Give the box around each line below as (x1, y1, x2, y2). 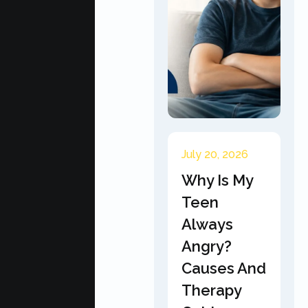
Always (181, 215, 233, 233)
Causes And (181, 259, 266, 277)
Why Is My (181, 171, 253, 189)
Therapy (181, 281, 241, 299)
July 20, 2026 (181, 148, 248, 161)
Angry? (181, 237, 232, 255)
